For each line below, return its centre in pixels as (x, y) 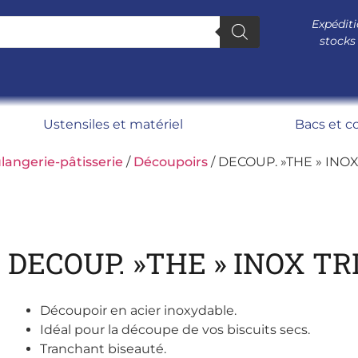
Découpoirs (171, 161)
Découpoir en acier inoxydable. (138, 310)
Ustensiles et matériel (113, 124)
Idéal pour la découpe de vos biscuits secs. (175, 329)
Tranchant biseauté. (103, 348)
